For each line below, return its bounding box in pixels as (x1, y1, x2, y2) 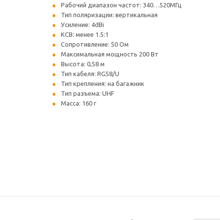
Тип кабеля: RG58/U (61, 70, 119, 77)
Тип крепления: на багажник (61, 80, 144, 87)
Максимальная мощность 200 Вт (61, 51, 159, 57)
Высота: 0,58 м (61, 60, 105, 67)
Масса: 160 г (61, 100, 96, 107)
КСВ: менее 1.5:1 (61, 31, 109, 38)
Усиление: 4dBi (61, 21, 104, 28)
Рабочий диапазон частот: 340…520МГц (61, 1, 182, 8)
